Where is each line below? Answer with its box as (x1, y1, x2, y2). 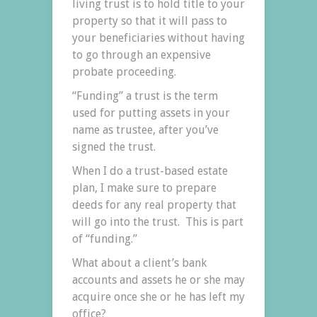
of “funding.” (72, 231, 137, 246)
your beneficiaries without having (72, 30, 245, 45)
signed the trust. (72, 139, 156, 154)
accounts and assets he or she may (72, 272, 245, 287)
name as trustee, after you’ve (72, 122, 219, 137)
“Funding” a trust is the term (72, 88, 218, 103)
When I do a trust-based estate (72, 163, 228, 178)
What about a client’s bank (72, 255, 207, 270)
